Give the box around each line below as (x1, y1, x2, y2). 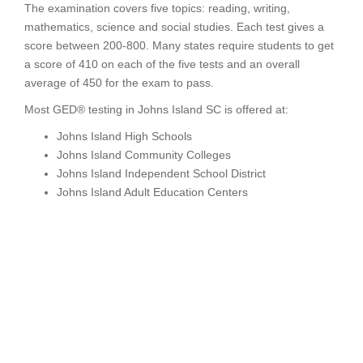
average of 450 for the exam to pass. (24, 76, 214, 89)
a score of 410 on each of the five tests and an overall (24, 58, 300, 70)
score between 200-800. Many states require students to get (24, 39, 334, 52)
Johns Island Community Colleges (57, 148, 231, 161)
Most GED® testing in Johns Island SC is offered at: (24, 103, 288, 116)
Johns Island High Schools (57, 130, 192, 143)
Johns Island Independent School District (57, 167, 266, 180)
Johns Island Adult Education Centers (57, 186, 248, 199)
